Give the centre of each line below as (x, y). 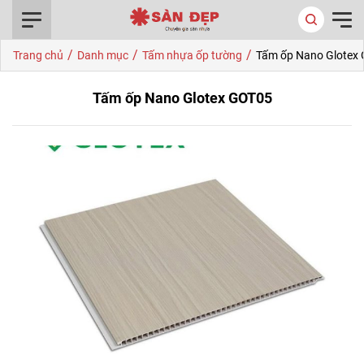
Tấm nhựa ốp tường (192, 55)
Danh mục (103, 55)
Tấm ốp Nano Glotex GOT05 (182, 98)
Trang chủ (38, 55)
